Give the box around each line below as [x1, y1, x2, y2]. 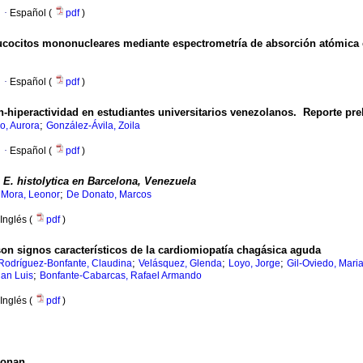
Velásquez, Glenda [139, 258, 222, 270]
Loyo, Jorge [228, 258, 280, 270]
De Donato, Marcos [66, 189, 152, 201]
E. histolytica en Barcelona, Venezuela [3, 175, 196, 188]
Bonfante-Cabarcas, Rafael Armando [40, 270, 202, 282]
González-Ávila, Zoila [46, 120, 140, 132]
